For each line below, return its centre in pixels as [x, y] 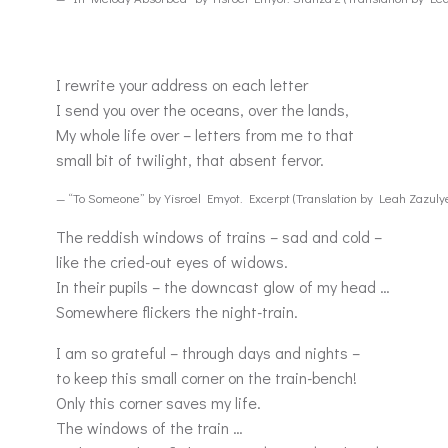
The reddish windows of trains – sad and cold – [219, 236]
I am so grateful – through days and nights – [208, 352]
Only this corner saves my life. [158, 402]
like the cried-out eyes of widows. [172, 261]
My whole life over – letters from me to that [205, 134]
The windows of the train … [149, 427]
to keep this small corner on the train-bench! [206, 377]
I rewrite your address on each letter [182, 84]
